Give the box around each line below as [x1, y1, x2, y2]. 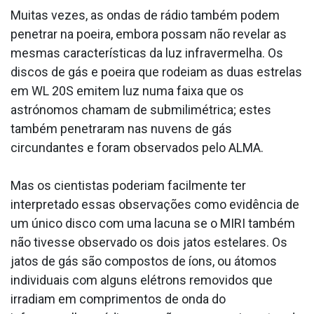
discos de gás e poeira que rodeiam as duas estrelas [11, 64, 302, 79]
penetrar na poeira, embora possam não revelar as [11, 26, 287, 41]
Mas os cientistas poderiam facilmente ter [11, 177, 246, 193]
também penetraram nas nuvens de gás [11, 121, 232, 136]
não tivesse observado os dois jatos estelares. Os [11, 234, 287, 250]
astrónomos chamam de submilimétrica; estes [11, 102, 271, 117]
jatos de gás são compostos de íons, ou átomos [11, 253, 277, 268]
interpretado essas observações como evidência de [11, 196, 299, 212]
